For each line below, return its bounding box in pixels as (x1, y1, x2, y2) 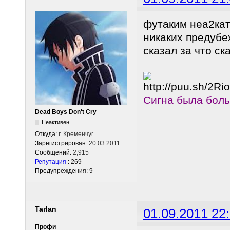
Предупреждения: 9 (35, 167, 93, 175)
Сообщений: (35, 148, 73, 156)
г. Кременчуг (59, 130, 93, 138)
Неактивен (42, 119, 70, 125)
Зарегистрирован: (35, 139, 89, 147)
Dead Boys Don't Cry (35, 108, 97, 116)
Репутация (35, 158, 66, 165)
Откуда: (35, 130, 59, 138)
